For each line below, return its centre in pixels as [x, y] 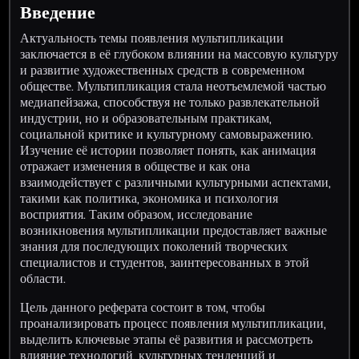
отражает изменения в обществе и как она [135, 166]
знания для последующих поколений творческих [154, 246]
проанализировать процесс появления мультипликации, [173, 323]
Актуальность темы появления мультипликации [152, 38]
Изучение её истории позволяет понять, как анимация [168, 150]
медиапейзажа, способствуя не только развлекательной [170, 102]
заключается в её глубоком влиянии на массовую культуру [179, 54]
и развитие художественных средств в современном [163, 70]
